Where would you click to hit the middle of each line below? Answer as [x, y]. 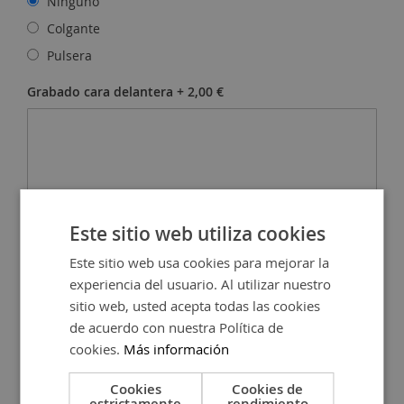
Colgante [72, 29]
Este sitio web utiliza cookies [198, 233]
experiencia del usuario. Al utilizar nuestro [201, 284]
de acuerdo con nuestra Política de [177, 327]
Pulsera [68, 56]
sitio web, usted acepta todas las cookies [195, 305]
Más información [177, 349]
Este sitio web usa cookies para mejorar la [200, 262]
